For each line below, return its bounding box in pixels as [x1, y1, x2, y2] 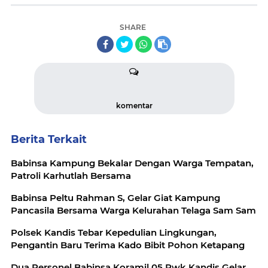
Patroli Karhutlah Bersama [11, 170, 131, 181]
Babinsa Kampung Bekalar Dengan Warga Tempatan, [11, 157, 254, 169]
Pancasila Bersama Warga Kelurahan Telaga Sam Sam [11, 205, 256, 216]
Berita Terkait [11, 133, 87, 146]
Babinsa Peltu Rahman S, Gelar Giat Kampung [11, 192, 220, 203]
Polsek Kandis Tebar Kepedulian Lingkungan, [11, 227, 217, 238]
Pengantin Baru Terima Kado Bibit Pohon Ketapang [11, 239, 245, 251]
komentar [115, 101, 153, 110]
